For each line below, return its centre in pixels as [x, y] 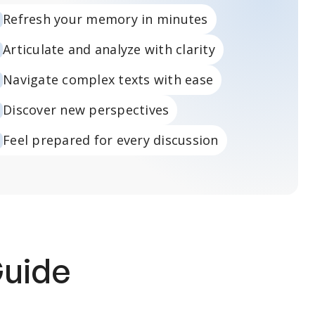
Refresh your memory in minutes [105, 19]
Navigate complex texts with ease [108, 79]
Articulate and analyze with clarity [109, 49]
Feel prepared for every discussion [111, 140]
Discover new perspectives [86, 110]
